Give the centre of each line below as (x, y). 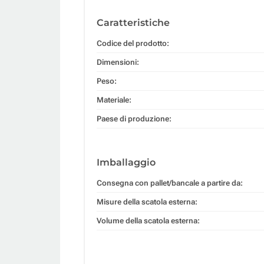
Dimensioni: (118, 62)
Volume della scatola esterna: (148, 220)
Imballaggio (126, 162)
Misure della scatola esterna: (147, 202)
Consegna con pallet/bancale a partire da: (170, 183)
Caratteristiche (133, 22)
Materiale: (114, 100)
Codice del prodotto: (133, 43)
